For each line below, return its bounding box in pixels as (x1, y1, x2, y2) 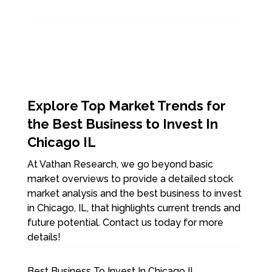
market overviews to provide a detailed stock (27, 172, 233, 185)
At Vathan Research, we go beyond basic (27, 158, 213, 170)
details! (27, 231, 61, 243)
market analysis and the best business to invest (27, 187, 242, 199)
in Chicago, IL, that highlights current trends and (27, 202, 240, 214)
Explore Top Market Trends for (27, 97, 226, 114)
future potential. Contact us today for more (27, 216, 223, 228)
